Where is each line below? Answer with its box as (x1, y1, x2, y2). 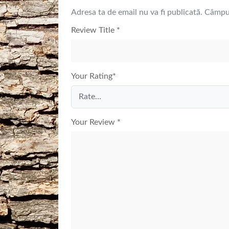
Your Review (71, 118, 117, 126)
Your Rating (71, 72, 112, 80)
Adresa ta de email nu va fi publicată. (71, 8, 202, 16)
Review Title (71, 26, 117, 34)
